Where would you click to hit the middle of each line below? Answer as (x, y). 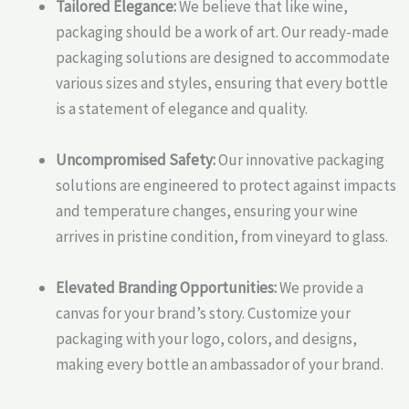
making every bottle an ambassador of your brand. (220, 365)
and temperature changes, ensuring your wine (207, 211)
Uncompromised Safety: (136, 160)
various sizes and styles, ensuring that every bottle (222, 84)
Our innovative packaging (300, 160)
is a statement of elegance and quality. (182, 109)
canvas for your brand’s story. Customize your (203, 314)
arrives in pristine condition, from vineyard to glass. (222, 237)
